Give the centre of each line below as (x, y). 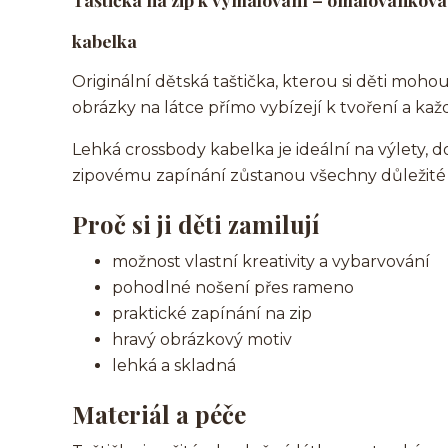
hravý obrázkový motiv (202, 339)
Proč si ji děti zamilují (195, 224)
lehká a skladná (174, 365)
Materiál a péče (159, 414)
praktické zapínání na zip (212, 313)
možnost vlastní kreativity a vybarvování (271, 261)
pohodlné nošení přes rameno (233, 287)
